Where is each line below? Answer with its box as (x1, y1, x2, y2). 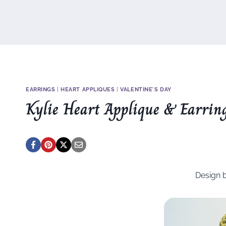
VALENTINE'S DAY (120, 86, 172, 93)
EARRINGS (26, 86, 55, 93)
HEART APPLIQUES (61, 86, 115, 93)
